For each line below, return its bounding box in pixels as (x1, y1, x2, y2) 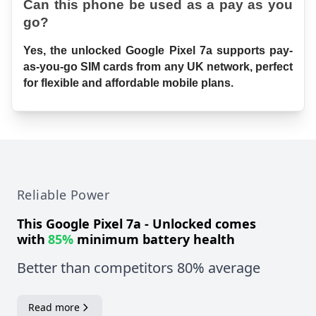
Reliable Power (17, 186, 110, 203)
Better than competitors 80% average (17, 257, 260, 277)
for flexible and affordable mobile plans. (23, 76, 233, 89)
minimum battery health (73, 230, 235, 248)
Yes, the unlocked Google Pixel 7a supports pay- (23, 44, 293, 56)
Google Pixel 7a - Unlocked (46, 214, 212, 232)
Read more (28, 300, 80, 314)
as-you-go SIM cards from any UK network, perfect (23, 60, 293, 73)
